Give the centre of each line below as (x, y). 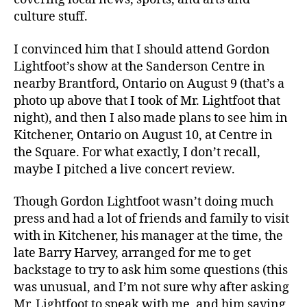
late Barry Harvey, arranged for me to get (132, 254)
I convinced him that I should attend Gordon (142, 49)
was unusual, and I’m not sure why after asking (151, 288)
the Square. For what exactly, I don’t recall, (137, 152)
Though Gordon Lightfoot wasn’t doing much (144, 202)
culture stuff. (51, 17)
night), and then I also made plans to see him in (151, 118)
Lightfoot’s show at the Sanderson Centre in (139, 66)
